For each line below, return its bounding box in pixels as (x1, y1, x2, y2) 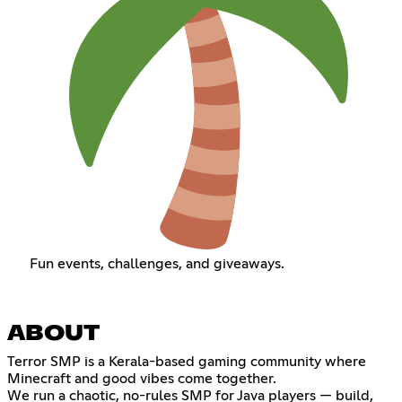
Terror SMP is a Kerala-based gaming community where (7, 354, 366, 369)
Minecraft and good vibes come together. (7, 371, 276, 386)
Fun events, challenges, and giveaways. (29, 257, 284, 272)
